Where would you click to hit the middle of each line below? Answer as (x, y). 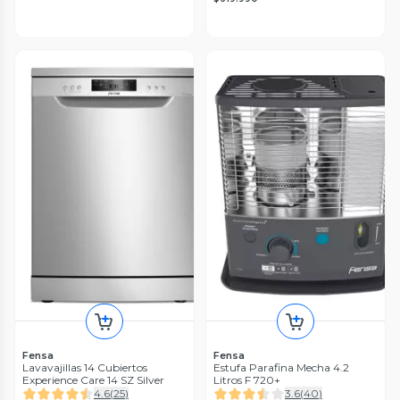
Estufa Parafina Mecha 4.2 (281, 368)
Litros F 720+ (247, 380)
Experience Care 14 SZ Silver (93, 380)
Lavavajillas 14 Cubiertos (85, 368)
